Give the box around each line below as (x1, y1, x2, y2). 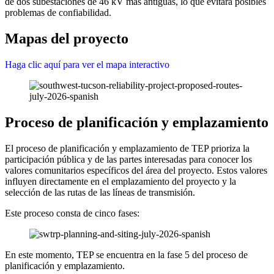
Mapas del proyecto (5, 30, 128, 46)
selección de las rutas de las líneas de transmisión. (5, 187, 195, 198)
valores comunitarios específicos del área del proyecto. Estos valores (5, 165, 267, 176)
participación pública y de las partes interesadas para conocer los (5, 154, 252, 165)
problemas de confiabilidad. (5, 7, 111, 18)
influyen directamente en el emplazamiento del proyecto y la (5, 176, 236, 187)
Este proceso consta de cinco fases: (5, 207, 139, 218)
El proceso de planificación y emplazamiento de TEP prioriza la (5, 143, 250, 154)
